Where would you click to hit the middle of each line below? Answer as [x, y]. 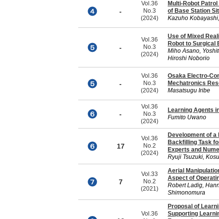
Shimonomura [186, 193]
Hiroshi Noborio [189, 58]
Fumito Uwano [187, 117]
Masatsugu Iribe [189, 90]
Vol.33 [150, 174]
